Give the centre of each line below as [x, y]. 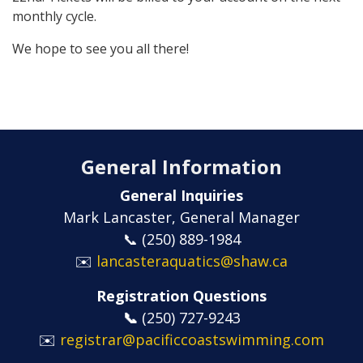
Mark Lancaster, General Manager [181, 217]
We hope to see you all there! [100, 49]
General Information [181, 167]
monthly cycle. [54, 16]
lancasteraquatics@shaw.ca [192, 261]
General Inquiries [181, 195]
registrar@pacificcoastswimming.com [192, 340]
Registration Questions [181, 296]
